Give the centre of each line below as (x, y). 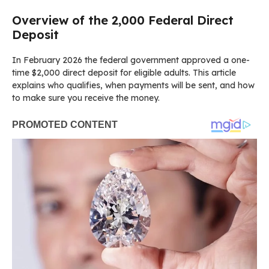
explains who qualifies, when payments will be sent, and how (133, 86)
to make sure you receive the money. (86, 98)
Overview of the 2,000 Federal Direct (123, 20)
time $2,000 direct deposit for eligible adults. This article (124, 73)
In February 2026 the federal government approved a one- (131, 60)
